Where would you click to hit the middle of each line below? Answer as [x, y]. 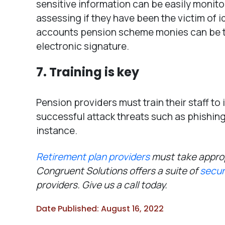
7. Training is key [88, 72]
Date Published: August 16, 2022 [100, 208]
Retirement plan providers [93, 156]
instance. [57, 130]
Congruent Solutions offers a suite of [118, 171]
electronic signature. [83, 46]
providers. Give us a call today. [102, 185]
